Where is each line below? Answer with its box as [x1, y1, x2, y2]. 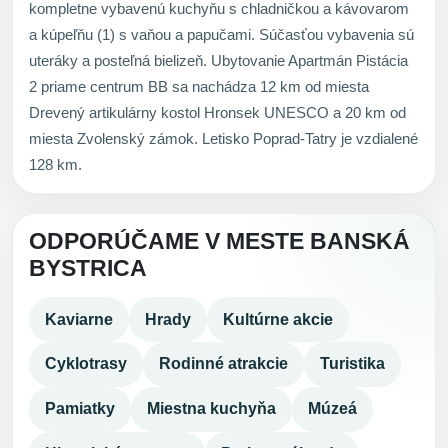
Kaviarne [45, 310, 113, 328]
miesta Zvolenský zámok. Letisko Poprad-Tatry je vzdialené [29, 130, 418, 148]
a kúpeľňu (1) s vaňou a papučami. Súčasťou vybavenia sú [29, 26, 414, 44]
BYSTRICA [29, 256, 147, 282]
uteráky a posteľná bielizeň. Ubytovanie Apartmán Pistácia [29, 52, 408, 70]
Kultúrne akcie [223, 310, 333, 328]
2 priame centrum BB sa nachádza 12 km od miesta [29, 78, 369, 96]
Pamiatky [45, 400, 115, 418]
